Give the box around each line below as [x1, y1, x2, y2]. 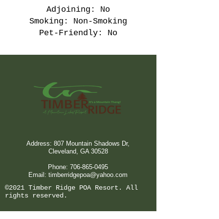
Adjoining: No [46, 5, 110, 14]
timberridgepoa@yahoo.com [48, 171, 128, 178]
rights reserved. [5, 192, 67, 199]
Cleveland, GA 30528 [48, 148, 108, 155]
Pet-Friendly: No [39, 28, 117, 38]
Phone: [48, 163, 70, 171]
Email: [28, 171, 48, 178]
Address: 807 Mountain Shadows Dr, [26, 140, 130, 147]
